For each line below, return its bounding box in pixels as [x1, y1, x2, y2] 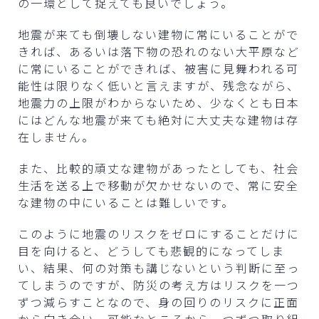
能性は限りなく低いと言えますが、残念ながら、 [18, 76, 300, 94]
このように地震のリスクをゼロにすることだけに [18, 224, 300, 242]
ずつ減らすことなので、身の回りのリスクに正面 [18, 293, 299, 310]
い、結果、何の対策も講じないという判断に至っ [18, 258, 300, 276]
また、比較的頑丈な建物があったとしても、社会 [18, 159, 299, 177]
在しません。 [18, 127, 95, 145]
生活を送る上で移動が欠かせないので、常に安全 [18, 176, 299, 194]
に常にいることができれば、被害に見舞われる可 [18, 59, 299, 77]
